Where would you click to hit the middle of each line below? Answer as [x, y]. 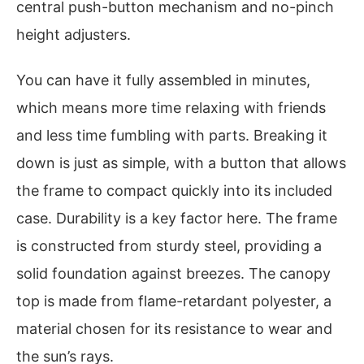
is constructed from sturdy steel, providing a [169, 245]
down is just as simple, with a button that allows [181, 162]
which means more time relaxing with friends [171, 107]
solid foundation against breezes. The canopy [173, 273]
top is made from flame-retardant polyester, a [174, 301]
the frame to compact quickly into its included [174, 190]
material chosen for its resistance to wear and [174, 328]
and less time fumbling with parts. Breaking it [172, 135]
